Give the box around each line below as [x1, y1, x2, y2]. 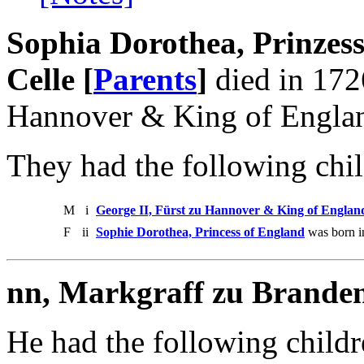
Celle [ [6, 61, 93, 97]
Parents [93, 61, 197, 97]
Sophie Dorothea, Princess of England [96, 224, 305, 239]
